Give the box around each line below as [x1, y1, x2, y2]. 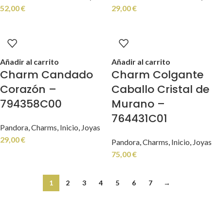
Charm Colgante [111, 67, 203, 82]
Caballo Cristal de [111, 82, 209, 97]
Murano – [111, 96, 165, 111]
